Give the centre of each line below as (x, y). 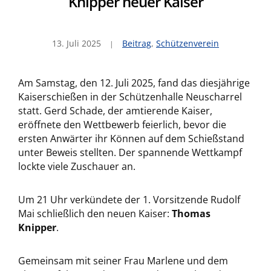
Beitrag (137, 44)
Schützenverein (188, 44)
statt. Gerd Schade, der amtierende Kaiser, (115, 111)
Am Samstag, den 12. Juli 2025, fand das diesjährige (134, 83)
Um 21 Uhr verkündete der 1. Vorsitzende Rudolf (129, 200)
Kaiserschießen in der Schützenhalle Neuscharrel (130, 97)
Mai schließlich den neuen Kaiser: (95, 214)
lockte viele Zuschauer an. (77, 167)
